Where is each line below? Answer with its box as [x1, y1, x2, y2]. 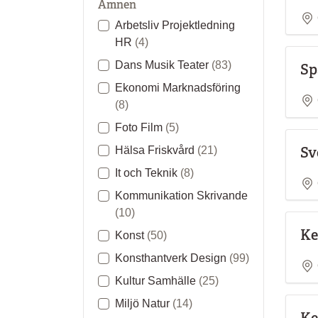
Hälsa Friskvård [115, 143, 197, 156]
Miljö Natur [115, 297, 172, 309]
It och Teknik [115, 166, 180, 179]
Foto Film [115, 121, 165, 133]
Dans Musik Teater [115, 58, 212, 71]
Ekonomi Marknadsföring [115, 81, 241, 94]
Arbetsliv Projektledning [115, 18, 235, 31]
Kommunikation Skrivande [115, 189, 248, 202]
